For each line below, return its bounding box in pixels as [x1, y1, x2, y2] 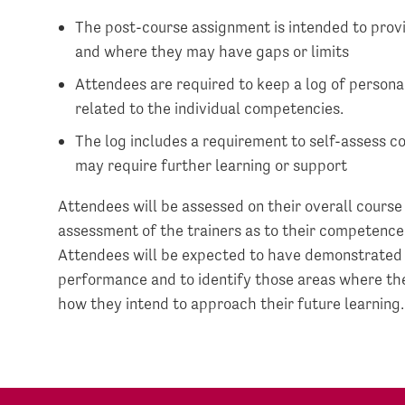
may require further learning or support [75, 155, 348, 174]
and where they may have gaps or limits [75, 41, 350, 61]
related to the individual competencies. [75, 98, 344, 118]
